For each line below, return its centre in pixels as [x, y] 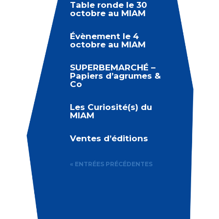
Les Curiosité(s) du [111, 107]
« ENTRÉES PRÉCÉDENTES [111, 164]
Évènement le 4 [104, 36]
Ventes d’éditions [109, 138]
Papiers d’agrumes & [115, 76]
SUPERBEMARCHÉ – [112, 67]
